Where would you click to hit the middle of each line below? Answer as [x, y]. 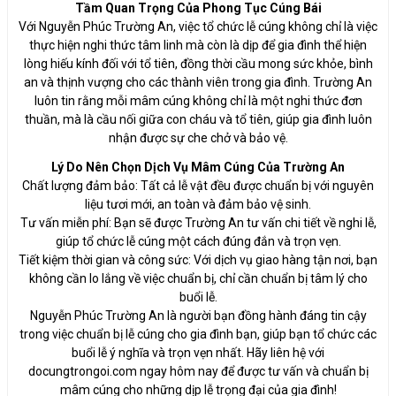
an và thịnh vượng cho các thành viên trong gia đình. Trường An [198, 83]
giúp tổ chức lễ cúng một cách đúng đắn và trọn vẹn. [198, 242]
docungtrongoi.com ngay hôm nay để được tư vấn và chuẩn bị [198, 372]
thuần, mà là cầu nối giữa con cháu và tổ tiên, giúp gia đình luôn [198, 120]
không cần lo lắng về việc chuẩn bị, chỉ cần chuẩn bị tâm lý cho [198, 279]
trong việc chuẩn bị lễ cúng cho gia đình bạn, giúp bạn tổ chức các [198, 335]
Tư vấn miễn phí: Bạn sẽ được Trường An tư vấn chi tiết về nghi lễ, [198, 223]
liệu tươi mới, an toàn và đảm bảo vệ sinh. [198, 205]
